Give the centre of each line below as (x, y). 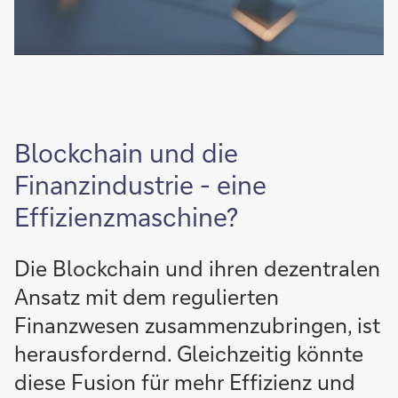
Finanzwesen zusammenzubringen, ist (197, 325)
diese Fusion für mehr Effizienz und (185, 382)
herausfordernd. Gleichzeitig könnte (189, 353)
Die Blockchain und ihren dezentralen (197, 268)
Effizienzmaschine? (126, 216)
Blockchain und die (126, 152)
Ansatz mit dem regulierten (147, 296)
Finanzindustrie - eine (140, 184)
